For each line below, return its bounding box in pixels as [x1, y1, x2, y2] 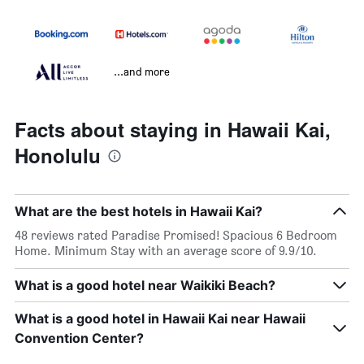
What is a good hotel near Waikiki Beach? [15, 277, 275, 294]
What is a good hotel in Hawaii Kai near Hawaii [15, 310, 305, 327]
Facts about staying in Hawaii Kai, [15, 115, 331, 144]
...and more [114, 64, 170, 79]
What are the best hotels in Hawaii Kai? [15, 203, 262, 220]
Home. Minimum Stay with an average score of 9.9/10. [15, 243, 317, 259]
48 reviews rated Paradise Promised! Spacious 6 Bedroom [15, 227, 337, 244]
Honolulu [15, 141, 101, 170]
